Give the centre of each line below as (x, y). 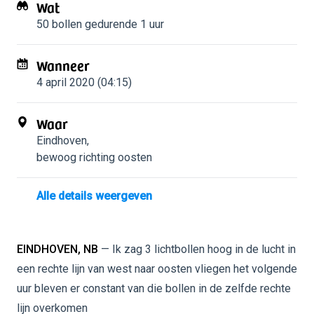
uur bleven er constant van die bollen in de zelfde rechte (154, 288)
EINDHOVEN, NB (57, 249)
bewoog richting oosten (94, 157)
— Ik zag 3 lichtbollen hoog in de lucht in (197, 249)
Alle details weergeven (94, 196)
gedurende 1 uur (123, 24)
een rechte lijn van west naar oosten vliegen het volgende (157, 269)
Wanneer (63, 65)
